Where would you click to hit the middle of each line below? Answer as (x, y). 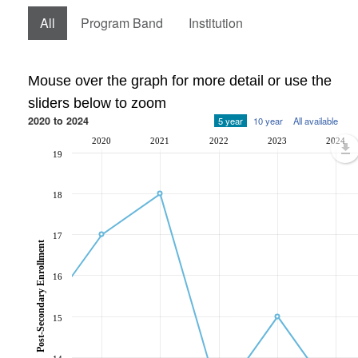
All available (316, 121)
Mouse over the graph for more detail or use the (180, 81)
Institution (216, 23)
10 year (268, 121)
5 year (231, 121)
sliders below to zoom (97, 103)
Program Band (122, 23)
